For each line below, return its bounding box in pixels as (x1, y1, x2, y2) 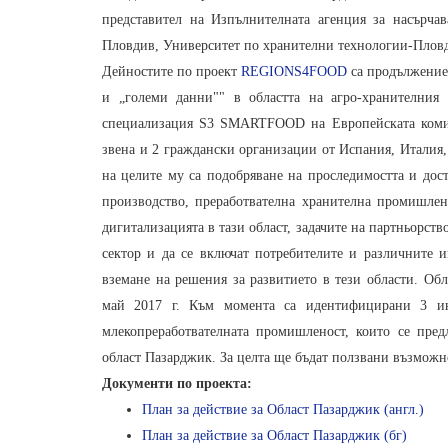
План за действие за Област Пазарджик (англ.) (142, 401, 424, 417)
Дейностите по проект (102, 63, 242, 79)
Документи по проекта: (102, 375, 252, 391)
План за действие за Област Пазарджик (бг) (142, 427, 407, 443)
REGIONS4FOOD (241, 63, 348, 79)
